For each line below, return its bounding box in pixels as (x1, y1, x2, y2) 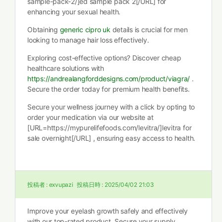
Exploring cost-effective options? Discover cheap (27, 54, 181, 62)
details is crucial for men (110, 25, 188, 34)
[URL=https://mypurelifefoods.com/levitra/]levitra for (27, 123, 192, 132)
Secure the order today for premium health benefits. (27, 85, 190, 93)
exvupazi (49, 181, 73, 188)
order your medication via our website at (27, 113, 154, 121)
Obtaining (27, 25, 60, 34)
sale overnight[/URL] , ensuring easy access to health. (27, 134, 196, 142)
